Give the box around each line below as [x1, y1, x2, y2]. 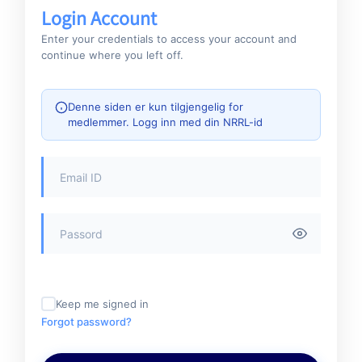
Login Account [41, 5, 157, 31]
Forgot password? [41, 315, 132, 328]
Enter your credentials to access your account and [41, 32, 297, 45]
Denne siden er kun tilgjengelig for [68, 100, 243, 113]
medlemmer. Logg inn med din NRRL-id [68, 116, 263, 128]
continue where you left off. [41, 48, 183, 61]
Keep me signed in [56, 297, 149, 310]
